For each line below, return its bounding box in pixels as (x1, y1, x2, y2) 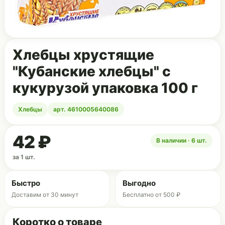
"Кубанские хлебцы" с (13, 63, 171, 80)
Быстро (12, 178, 40, 188)
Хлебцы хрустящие (13, 46, 154, 63)
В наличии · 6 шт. (156, 137, 207, 144)
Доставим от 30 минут (12, 191, 78, 198)
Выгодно (123, 178, 156, 188)
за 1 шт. (13, 153, 35, 161)
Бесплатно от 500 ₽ (123, 191, 180, 198)
